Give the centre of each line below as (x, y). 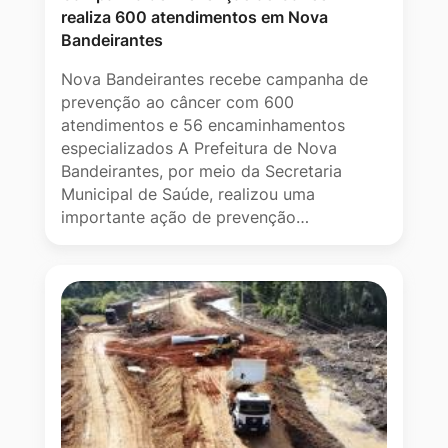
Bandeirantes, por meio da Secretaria (201, 171)
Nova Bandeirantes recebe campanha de (214, 79)
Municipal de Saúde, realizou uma (188, 194)
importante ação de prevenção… (185, 217)
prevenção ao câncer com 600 (177, 102)
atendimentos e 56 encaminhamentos (203, 125)
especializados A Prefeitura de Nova (199, 148)
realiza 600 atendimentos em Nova (194, 17)
